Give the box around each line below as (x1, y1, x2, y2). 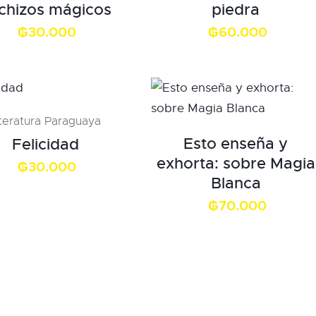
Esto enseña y (183, 133, 288, 154)
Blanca (210, 173, 261, 193)
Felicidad (11, 134, 79, 154)
